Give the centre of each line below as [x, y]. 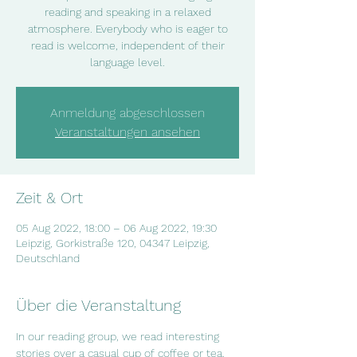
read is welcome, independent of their [127, 45]
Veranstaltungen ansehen [127, 132]
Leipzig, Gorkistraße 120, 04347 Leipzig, [113, 243]
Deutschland [48, 258]
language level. [127, 62]
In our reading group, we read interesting [121, 336]
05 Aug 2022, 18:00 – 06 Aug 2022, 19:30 [116, 228]
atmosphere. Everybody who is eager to [127, 29]
